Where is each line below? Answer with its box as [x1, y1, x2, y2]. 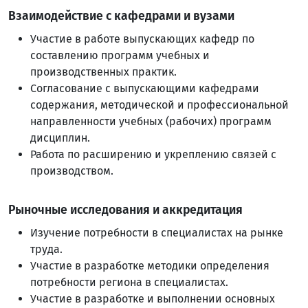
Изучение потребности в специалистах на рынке [30, 226, 283, 239]
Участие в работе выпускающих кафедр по [30, 32, 254, 45]
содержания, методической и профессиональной [30, 98, 289, 111]
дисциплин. [30, 131, 90, 144]
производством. [30, 164, 113, 177]
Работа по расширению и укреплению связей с [30, 148, 276, 161]
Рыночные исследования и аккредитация [8, 203, 243, 217]
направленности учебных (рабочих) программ [30, 115, 272, 128]
